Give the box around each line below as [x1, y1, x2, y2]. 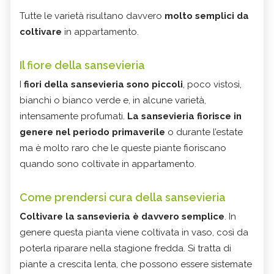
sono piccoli [127, 79, 183, 91]
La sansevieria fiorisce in [127, 111, 242, 122]
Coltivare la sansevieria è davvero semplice [20, 211, 224, 223]
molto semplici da [165, 10, 249, 22]
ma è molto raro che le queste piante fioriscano [20, 143, 226, 154]
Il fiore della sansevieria [20, 59, 145, 72]
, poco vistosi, [183, 79, 242, 91]
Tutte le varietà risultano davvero [20, 10, 165, 22]
